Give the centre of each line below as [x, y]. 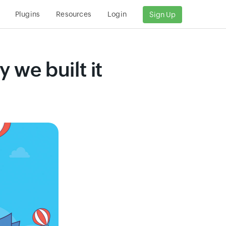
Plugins [27, 14]
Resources [74, 14]
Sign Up [162, 15]
